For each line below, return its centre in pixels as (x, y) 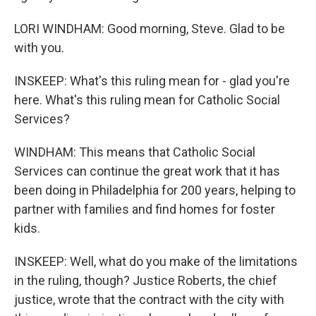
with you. (39, 48)
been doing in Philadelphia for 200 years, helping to (155, 190)
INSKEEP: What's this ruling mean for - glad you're (152, 81)
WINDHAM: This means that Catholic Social (135, 152)
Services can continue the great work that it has (147, 171)
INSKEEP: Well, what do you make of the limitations (156, 261)
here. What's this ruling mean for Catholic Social (147, 100)
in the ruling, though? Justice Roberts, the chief (146, 280)
